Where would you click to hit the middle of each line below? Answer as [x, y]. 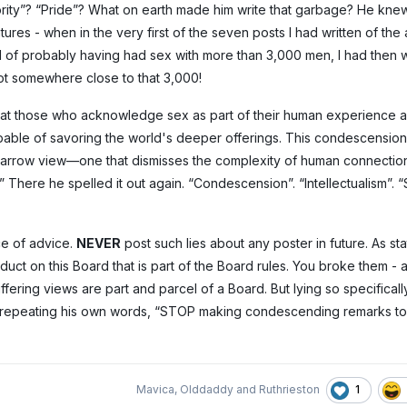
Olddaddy [207, 390]
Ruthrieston [289, 390]
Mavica [155, 390]
